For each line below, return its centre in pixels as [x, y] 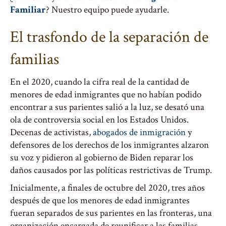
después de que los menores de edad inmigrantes [100, 201]
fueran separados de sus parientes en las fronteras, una [111, 213]
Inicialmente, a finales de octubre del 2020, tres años [107, 188]
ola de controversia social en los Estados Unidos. [99, 120]
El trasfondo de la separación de [109, 37]
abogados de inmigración [139, 132]
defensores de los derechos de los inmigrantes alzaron [109, 145]
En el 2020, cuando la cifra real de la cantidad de [100, 82]
